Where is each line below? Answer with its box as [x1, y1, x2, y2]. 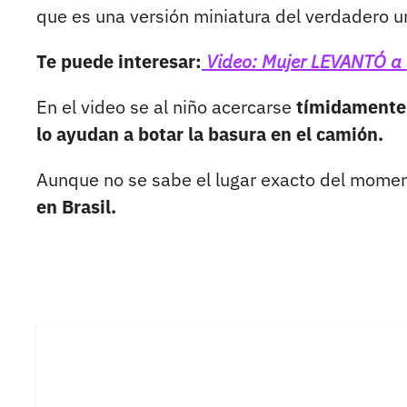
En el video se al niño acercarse [36, 94, 292, 120]
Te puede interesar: [36, 49, 202, 74]
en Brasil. [36, 194, 116, 220]
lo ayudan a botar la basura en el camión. [36, 122, 383, 147]
